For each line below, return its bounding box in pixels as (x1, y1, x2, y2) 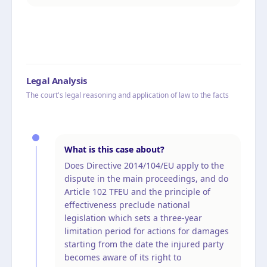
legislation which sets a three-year (64, 212, 202, 223)
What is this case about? (64, 143, 164, 155)
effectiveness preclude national (64, 198, 190, 210)
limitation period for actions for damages (64, 225, 229, 237)
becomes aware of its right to (64, 251, 181, 263)
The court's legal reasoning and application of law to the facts (26, 89, 229, 100)
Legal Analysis (26, 74, 87, 86)
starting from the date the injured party (64, 238, 223, 250)
